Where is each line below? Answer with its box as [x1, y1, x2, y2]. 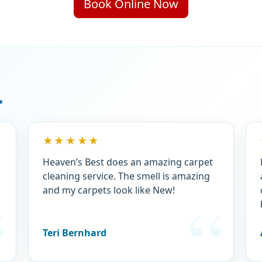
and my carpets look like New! [42, 183, 175, 196]
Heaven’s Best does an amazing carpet [42, 155, 213, 168]
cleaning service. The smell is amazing [42, 169, 210, 182]
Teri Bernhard [42, 226, 106, 239]
